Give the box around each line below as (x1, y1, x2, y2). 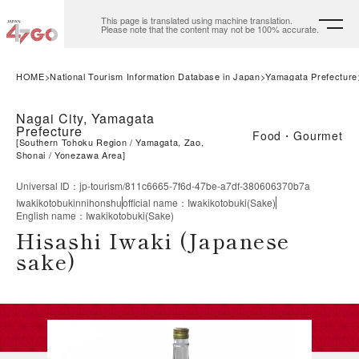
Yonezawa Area (54, 148, 123, 161)
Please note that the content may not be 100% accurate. (101, 22, 319, 35)
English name (16, 208, 76, 222)
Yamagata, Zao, (135, 135, 204, 148)
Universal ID (16, 179, 70, 192)
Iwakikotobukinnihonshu (16, 196, 122, 209)
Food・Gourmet (252, 127, 343, 143)
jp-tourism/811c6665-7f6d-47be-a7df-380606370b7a (79, 179, 310, 192)
